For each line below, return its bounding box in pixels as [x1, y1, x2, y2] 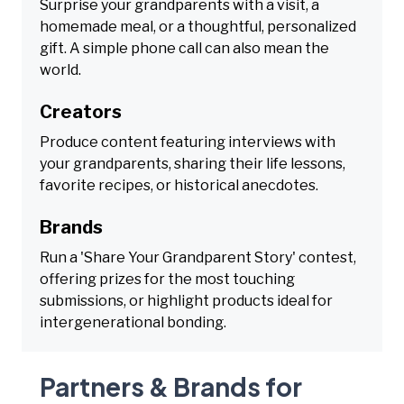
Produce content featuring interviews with [40, 133, 335, 151]
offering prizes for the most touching [40, 270, 295, 288]
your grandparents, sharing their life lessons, [40, 154, 345, 172]
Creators [40, 100, 122, 123]
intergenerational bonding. [40, 313, 226, 331]
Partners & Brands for [40, 370, 302, 402]
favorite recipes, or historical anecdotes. [40, 176, 318, 194]
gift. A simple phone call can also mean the [40, 39, 329, 57]
